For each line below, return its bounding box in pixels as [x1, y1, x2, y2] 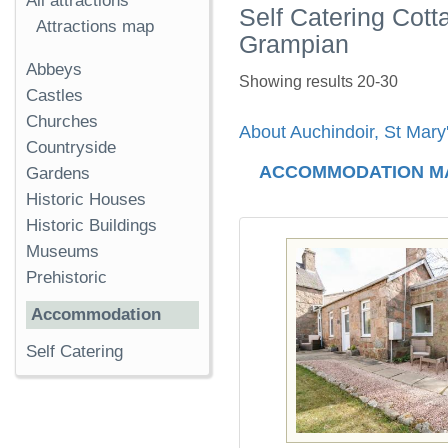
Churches [26, 112, 98, 132]
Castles [26, 86, 83, 106]
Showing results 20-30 [239, 72, 398, 90]
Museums [26, 242, 99, 262]
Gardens [26, 164, 90, 184]
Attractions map [36, 17, 154, 36]
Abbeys [26, 60, 82, 80]
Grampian [239, 30, 349, 58]
